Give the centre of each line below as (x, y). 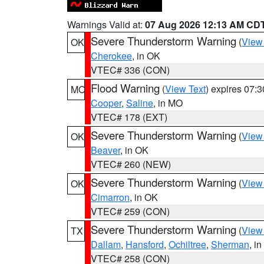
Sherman (230, 244)
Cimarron (110, 197)
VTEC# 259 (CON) (130, 211)
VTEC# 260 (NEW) (131, 164)
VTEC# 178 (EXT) (129, 117)
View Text (185, 89)
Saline (140, 103)
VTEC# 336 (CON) (130, 70)
